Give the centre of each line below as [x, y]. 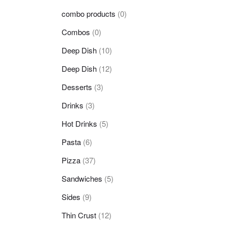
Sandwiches [82, 178]
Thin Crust [79, 215]
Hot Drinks [79, 123]
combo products [89, 13]
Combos [76, 32]
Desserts [77, 87]
